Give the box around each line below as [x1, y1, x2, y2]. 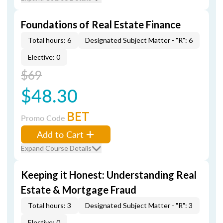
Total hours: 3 [28, 201, 71, 210]
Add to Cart [37, 128, 84, 140]
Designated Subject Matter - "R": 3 [85, 201, 193, 210]
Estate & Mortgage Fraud [21, 184, 136, 196]
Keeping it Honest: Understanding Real [21, 169, 197, 181]
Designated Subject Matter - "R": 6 [85, 36, 193, 44]
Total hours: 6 [28, 36, 71, 44]
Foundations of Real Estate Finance [21, 18, 181, 30]
